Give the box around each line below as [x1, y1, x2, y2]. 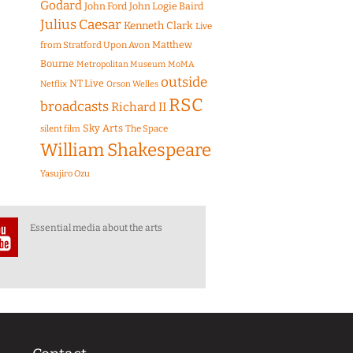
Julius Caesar [40, 17, 121, 34]
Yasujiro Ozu [40, 169, 90, 180]
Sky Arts [83, 122, 123, 135]
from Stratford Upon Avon [40, 39, 150, 51]
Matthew [152, 39, 192, 51]
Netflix [40, 79, 67, 90]
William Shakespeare [40, 139, 211, 162]
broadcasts [40, 98, 109, 116]
